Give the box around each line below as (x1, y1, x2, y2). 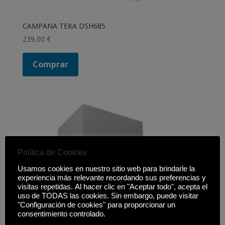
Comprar (32, 59, 68, 70)
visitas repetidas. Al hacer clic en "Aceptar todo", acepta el (18, 183, 207, 191)
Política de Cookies (18, 148, 87, 157)
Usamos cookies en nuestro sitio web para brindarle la (18, 165, 195, 173)
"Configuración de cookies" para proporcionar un (18, 201, 175, 209)
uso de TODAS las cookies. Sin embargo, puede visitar (18, 192, 198, 200)
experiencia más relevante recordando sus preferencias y (18, 174, 206, 182)
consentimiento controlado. (18, 210, 105, 218)
